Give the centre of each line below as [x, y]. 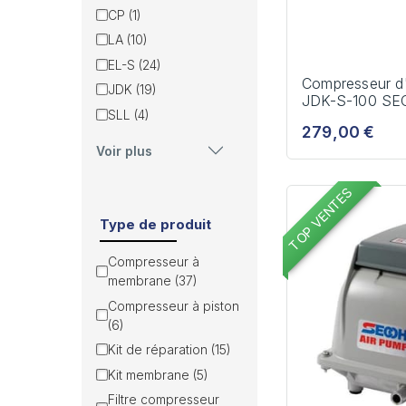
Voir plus [124, 150]
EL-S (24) [135, 64]
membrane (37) [153, 281]
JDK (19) [132, 90]
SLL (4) [129, 114]
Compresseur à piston [174, 305]
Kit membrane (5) [158, 374]
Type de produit [155, 224]
